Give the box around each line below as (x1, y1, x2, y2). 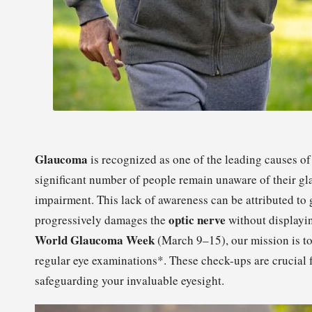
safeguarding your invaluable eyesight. (35, 272, 224, 288)
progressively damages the (35, 212, 169, 228)
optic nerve (169, 211, 226, 228)
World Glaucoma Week (35, 231, 155, 249)
